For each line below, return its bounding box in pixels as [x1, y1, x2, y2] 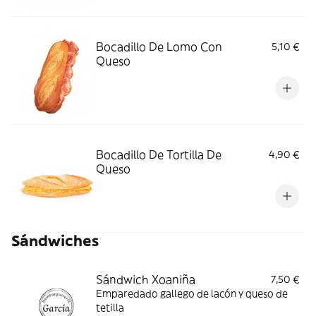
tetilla [96, 301, 124, 314]
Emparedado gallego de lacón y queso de [96, 287, 288, 300]
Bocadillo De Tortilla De [96, 147, 221, 162]
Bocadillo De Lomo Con [96, 39, 222, 54]
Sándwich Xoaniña [96, 272, 195, 286]
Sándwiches [11, 231, 99, 250]
